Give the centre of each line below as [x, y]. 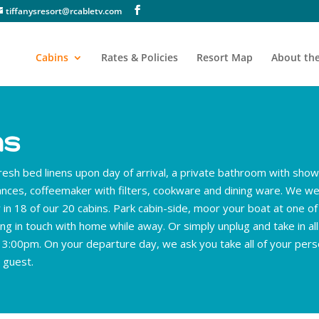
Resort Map [224, 57]
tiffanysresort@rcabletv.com [64, 11]
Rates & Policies [139, 57]
